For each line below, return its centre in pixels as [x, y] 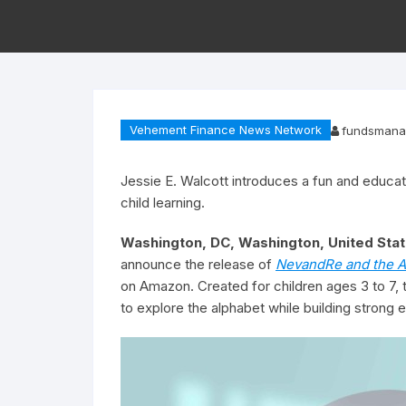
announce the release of [198, 264]
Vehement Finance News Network [226, 130]
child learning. [163, 203]
